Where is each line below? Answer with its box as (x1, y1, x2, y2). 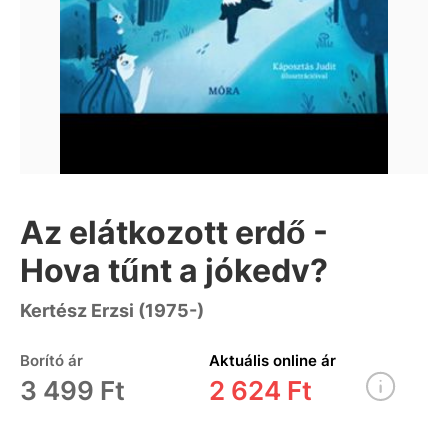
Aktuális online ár (208, 350, 336, 370)
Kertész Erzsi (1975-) (20, 299, 204, 321)
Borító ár (20, 350, 83, 370)
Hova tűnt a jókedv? (20, 250, 328, 290)
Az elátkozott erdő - (20, 212, 328, 252)
